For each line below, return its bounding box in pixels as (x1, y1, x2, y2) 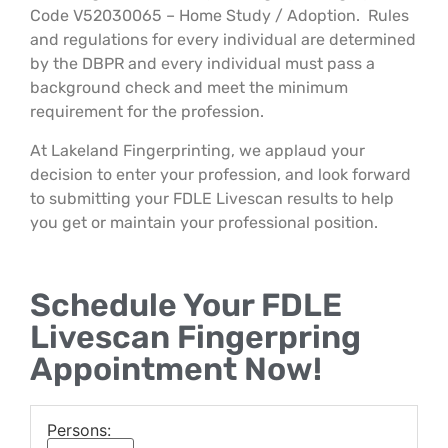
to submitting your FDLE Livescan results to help (30, 188, 394, 208)
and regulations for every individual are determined (30, 30, 416, 50)
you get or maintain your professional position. (30, 212, 378, 232)
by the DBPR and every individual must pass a (30, 54, 375, 74)
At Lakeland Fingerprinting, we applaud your (30, 140, 365, 160)
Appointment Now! (30, 350, 322, 389)
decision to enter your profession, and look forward (30, 164, 411, 184)
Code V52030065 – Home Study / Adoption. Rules (30, 6, 409, 26)
